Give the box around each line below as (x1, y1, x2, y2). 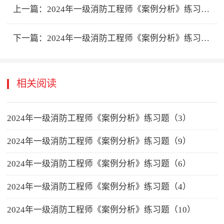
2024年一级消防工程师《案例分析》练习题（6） (7, 159, 191, 169)
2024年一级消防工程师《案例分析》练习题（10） (7, 205, 196, 215)
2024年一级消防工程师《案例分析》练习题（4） (7, 182, 191, 192)
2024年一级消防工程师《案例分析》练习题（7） (47, 4, 201, 14)
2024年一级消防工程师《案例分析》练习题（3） (7, 113, 191, 123)
